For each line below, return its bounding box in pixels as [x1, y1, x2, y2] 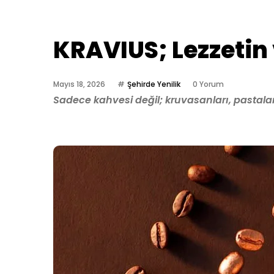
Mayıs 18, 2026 [53, 79, 105, 89]
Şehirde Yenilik [127, 79, 180, 89]
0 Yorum [193, 79, 224, 89]
